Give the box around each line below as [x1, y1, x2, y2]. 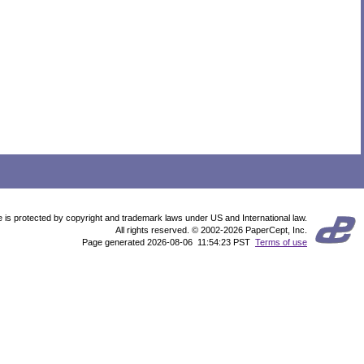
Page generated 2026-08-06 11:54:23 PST [82, 237, 255, 248]
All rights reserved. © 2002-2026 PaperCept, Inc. [115, 225, 307, 236]
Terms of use [255, 237, 307, 248]
